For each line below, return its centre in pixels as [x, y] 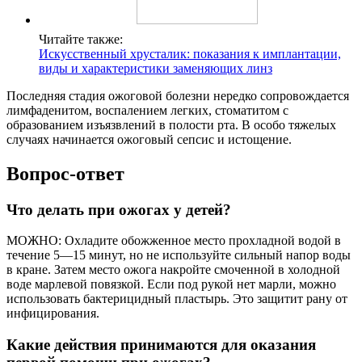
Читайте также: [81, 39]
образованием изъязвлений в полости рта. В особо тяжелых [171, 124]
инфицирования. [53, 314]
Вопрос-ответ [65, 173]
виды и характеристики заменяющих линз [156, 68]
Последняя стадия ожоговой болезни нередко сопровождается [178, 95]
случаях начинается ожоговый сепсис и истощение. [149, 139]
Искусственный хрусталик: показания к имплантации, [190, 53]
